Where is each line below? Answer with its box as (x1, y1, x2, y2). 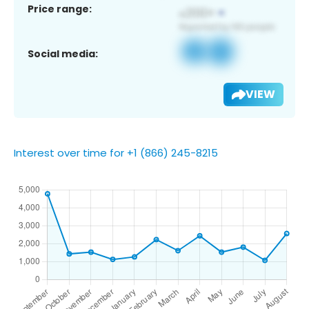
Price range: (28, 1, 92, 16)
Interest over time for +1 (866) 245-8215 (14, 145, 218, 160)
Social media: (28, 46, 98, 61)
